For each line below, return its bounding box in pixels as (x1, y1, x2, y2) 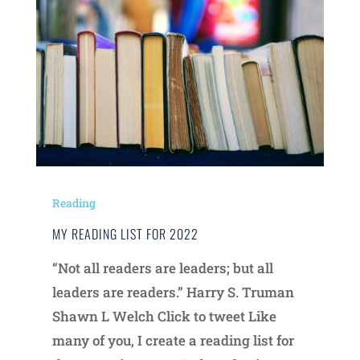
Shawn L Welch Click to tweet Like (51, 306, 276, 325)
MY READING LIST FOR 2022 (51, 223, 198, 243)
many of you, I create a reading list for (51, 330, 294, 350)
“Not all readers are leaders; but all (51, 258, 273, 277)
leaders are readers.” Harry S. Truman (51, 282, 294, 301)
